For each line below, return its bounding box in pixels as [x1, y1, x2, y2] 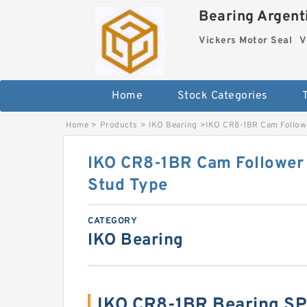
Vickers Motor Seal [199, 35, 293, 47]
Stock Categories [177, 89, 268, 103]
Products [99, 120, 138, 131]
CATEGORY [88, 216, 137, 227]
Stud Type [88, 175, 168, 196]
